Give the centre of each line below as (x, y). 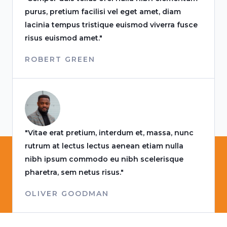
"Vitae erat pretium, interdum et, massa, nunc (109, 133)
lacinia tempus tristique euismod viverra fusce (111, 25)
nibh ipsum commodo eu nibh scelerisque (104, 159)
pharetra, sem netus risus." (74, 172)
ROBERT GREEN (60, 59)
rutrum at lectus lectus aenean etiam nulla (104, 146)
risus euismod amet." (64, 38)
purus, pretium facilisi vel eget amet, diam (103, 12)
